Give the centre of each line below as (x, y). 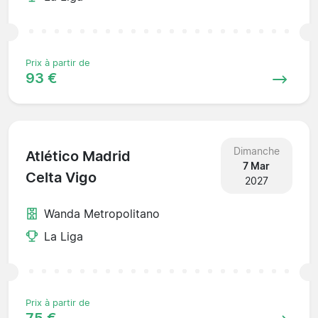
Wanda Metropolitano (102, 213)
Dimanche (256, 150)
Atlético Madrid (78, 157)
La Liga (64, 236)
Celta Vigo (61, 178)
